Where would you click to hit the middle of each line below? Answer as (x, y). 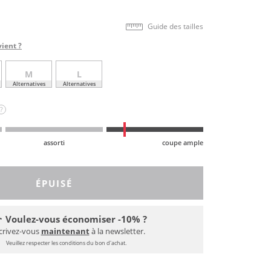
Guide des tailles (175, 26)
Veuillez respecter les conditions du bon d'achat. (66, 243)
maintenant (65, 231)
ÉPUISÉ (54, 183)
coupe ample (182, 142)
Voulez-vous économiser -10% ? (76, 219)
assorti (54, 142)
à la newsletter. (117, 231)
